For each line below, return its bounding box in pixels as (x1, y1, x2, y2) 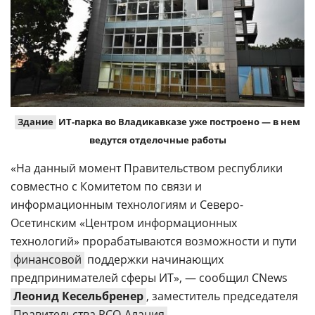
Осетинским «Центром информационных (11, 214, 237, 231)
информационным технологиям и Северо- (11, 196, 243, 212)
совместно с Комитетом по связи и (11, 178, 202, 194)
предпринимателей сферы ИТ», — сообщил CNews (11, 269, 288, 285)
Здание (18, 115, 53, 128)
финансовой (13, 251, 82, 267)
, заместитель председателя (146, 288, 298, 304)
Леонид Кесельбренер (13, 288, 143, 304)
